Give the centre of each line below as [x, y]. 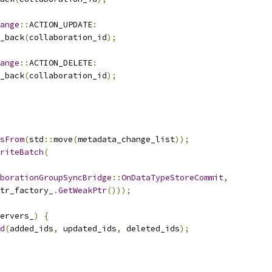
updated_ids [87, 229]
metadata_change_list [126, 139]
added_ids [32, 229]
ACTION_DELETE [61, 63]
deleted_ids [151, 229]
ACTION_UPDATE [61, 25]
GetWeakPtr [83, 190]
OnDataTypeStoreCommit [172, 178]
